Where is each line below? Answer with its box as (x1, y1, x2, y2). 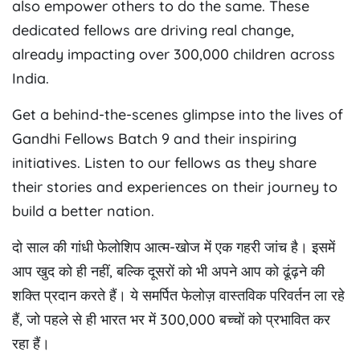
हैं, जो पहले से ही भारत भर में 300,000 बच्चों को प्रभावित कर (12, 310, 330, 329)
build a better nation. (12, 202, 154, 221)
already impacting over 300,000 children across (12, 45, 335, 64)
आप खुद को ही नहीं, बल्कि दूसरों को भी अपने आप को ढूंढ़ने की (12, 262, 325, 281)
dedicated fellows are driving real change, (12, 21, 294, 40)
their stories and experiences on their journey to (12, 178, 337, 197)
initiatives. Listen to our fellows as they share (12, 153, 317, 173)
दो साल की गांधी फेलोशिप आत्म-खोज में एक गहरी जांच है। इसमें (12, 238, 335, 257)
